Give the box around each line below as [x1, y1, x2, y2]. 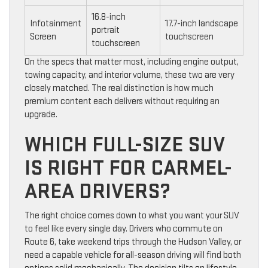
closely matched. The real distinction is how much [25, 82, 214, 94]
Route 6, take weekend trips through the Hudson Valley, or [25, 236, 241, 248]
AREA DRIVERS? [25, 178, 170, 205]
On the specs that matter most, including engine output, [25, 56, 239, 68]
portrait [92, 24, 120, 36]
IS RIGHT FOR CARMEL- [25, 155, 232, 181]
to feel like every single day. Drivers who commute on [25, 223, 223, 234]
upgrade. [25, 108, 57, 120]
